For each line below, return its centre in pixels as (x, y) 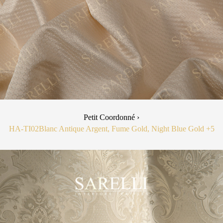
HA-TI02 (24, 129)
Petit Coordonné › (111, 117)
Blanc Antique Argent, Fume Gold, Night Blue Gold (122, 129)
